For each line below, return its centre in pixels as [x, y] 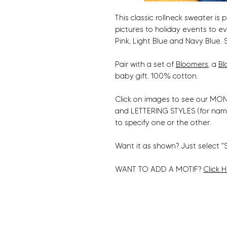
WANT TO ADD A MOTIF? [159, 169]
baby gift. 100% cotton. [158, 76]
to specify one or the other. [163, 123]
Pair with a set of [145, 65]
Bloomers [192, 65]
